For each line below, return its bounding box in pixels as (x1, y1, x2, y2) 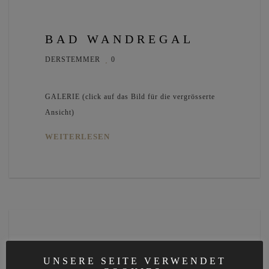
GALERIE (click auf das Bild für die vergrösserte (45, 92, 215, 101)
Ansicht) (45, 108, 74, 117)
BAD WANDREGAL (45, 32, 194, 46)
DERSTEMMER (45, 55, 100, 64)
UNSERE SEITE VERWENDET (43, 255, 226, 266)
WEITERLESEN (45, 132, 110, 142)
